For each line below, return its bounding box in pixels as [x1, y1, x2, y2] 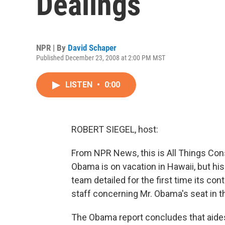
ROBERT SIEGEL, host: [71, 124, 158, 135]
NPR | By [36, 43, 68, 53]
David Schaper [68, 43, 117, 53]
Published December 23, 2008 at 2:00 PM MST [36, 54, 165, 62]
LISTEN [65, 80, 94, 89]
